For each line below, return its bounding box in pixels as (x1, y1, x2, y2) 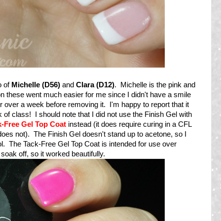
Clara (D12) (76, 80, 114, 89)
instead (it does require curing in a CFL (66, 120, 191, 128)
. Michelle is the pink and (114, 80, 195, 89)
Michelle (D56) (11, 80, 60, 89)
